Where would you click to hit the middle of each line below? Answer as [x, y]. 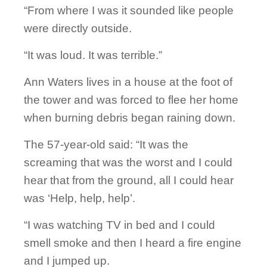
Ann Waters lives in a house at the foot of [128, 82]
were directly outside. [78, 29]
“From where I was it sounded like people [129, 11]
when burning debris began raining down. [130, 118]
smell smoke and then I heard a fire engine [133, 243]
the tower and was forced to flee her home [131, 100]
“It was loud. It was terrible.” [93, 55]
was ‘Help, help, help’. [80, 198]
